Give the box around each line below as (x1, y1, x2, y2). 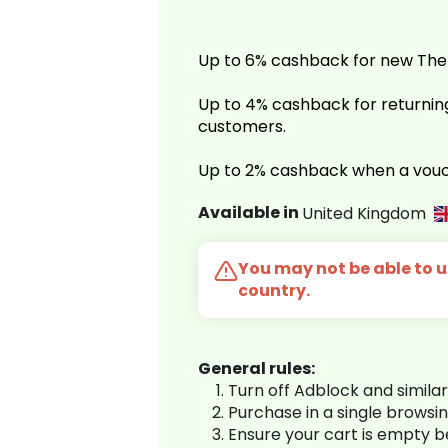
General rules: (198, 357, 315, 381)
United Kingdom (302, 201, 434, 225)
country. (238, 279, 310, 303)
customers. (198, 115, 286, 139)
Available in (198, 201, 302, 225)
